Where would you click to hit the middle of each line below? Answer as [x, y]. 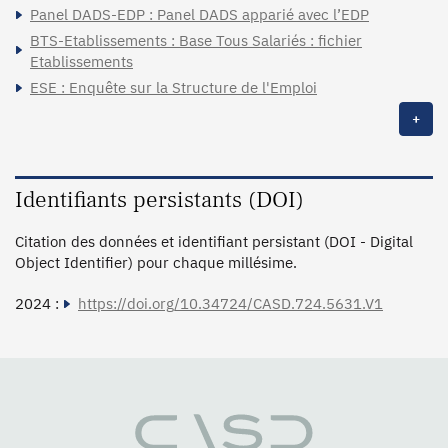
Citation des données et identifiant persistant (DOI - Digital [214, 241]
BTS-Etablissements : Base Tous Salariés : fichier [196, 40]
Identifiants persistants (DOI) [159, 199]
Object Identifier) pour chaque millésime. [156, 262]
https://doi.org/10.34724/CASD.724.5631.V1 [230, 303]
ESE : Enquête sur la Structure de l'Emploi [173, 87]
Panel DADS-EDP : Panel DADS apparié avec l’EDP [199, 14]
